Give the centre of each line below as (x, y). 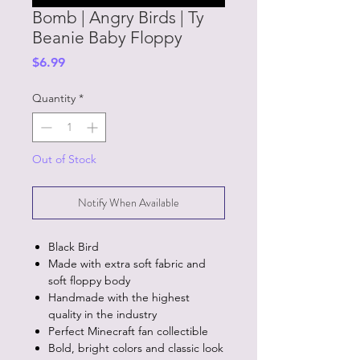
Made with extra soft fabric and (127, 264)
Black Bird (74, 247)
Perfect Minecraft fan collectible (128, 331)
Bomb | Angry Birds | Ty (118, 17)
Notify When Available (129, 202)
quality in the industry (102, 314)
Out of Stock (64, 159)
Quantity (54, 98)
